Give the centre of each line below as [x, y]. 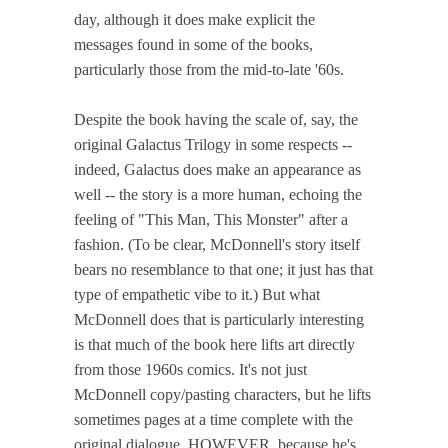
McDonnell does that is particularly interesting [219, 319]
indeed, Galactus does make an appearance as [217, 169]
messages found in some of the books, [193, 44]
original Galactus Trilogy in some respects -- [213, 144]
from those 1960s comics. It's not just [190, 369]
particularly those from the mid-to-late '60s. [209, 69]
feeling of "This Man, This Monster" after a [211, 219]
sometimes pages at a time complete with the [213, 419]
